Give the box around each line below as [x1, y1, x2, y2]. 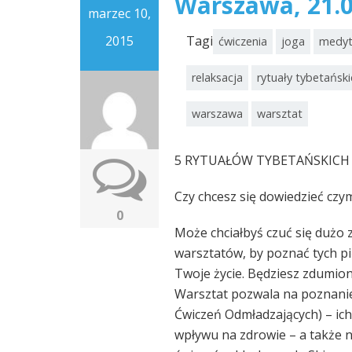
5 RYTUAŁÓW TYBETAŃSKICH [174, 152, 350, 169]
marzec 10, [88, 5, 151, 22]
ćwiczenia [218, 34, 267, 49]
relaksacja [192, 70, 243, 85]
